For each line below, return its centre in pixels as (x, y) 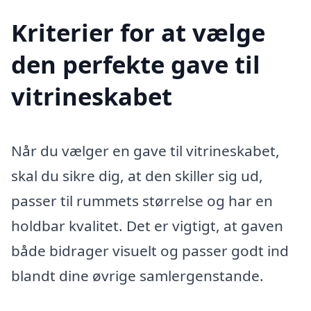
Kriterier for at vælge (138, 32)
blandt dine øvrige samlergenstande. (137, 275)
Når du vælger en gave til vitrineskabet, (145, 150)
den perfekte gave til (136, 64)
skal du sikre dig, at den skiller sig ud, (137, 175)
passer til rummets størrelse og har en (142, 200)
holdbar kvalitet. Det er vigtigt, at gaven (147, 225)
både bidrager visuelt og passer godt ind (150, 250)
